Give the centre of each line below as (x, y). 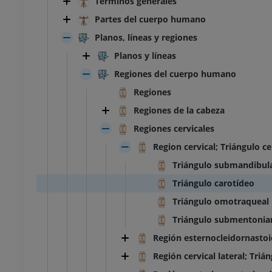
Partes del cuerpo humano (150, 19)
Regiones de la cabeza (179, 110)
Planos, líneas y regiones (146, 38)
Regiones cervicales (174, 129)
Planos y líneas (145, 56)
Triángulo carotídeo (213, 183)
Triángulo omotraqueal (221, 202)
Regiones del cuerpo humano (175, 74)
